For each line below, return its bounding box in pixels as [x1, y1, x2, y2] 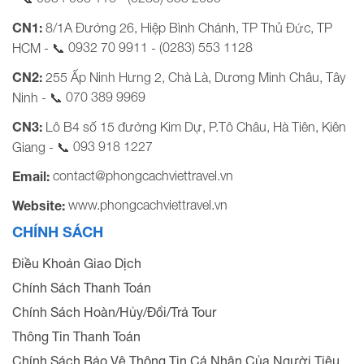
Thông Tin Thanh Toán [12, 328, 141, 344]
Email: [12, 167, 53, 184]
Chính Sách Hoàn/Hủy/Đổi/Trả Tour [12, 304, 216, 319]
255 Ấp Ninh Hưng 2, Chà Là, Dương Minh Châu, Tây [45, 69, 345, 84]
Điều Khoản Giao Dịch [12, 255, 141, 271]
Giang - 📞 [12, 139, 73, 154]
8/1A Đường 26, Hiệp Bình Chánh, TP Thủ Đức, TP [45, 19, 332, 35]
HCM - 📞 [12, 40, 68, 55]
